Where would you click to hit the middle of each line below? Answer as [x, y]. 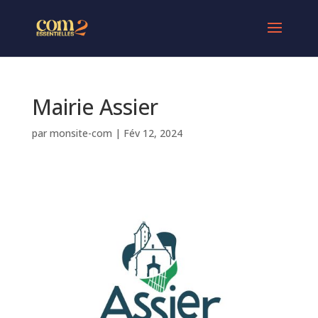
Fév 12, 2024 [153, 133]
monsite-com [81, 133]
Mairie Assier [95, 107]
